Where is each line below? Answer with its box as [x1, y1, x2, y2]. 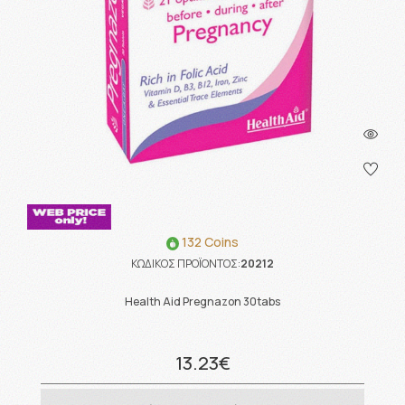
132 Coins [179, 233, 239, 251]
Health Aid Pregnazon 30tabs [125, 294, 280, 310]
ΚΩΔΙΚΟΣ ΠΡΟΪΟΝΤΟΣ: [131, 255, 240, 271]
